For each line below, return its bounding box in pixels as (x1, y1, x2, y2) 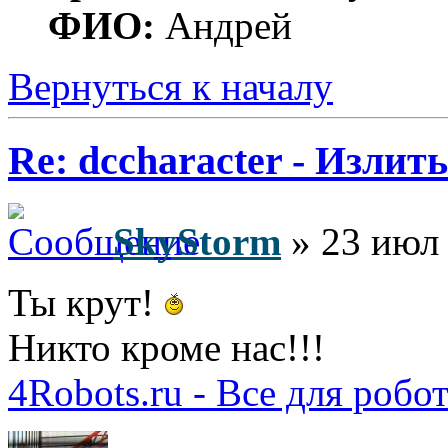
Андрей (155, 3, 292, 47)
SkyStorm (113, 220, 281, 264)
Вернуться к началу (8, 64, 333, 108)
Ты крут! (8, 281, 164, 325)
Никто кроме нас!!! (8, 326, 325, 370)
